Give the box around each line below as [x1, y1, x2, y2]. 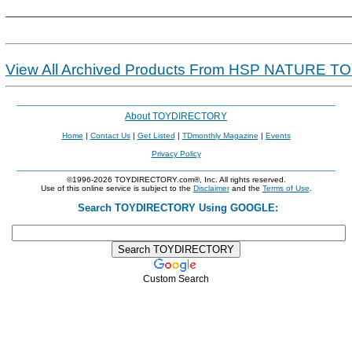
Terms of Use [262, 184, 310, 192]
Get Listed [137, 131, 175, 140]
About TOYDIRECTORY [125, 111, 227, 122]
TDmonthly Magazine [181, 131, 258, 140]
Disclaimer [192, 184, 229, 192]
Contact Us [90, 131, 130, 140]
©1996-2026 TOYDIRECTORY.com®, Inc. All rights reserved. [66, 175, 286, 184]
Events [265, 131, 291, 140]
